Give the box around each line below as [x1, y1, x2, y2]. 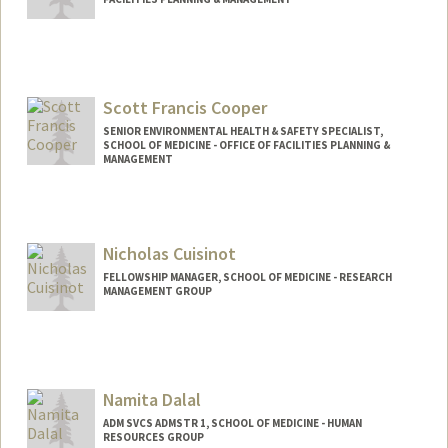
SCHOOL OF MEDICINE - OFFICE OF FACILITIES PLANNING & [102, 138, 390, 153]
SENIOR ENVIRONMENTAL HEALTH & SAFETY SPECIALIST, [102, 124, 383, 139]
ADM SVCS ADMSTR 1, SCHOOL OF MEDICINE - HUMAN [102, 415, 362, 430]
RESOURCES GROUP [102, 429, 204, 444]
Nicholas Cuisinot [102, 242, 236, 266]
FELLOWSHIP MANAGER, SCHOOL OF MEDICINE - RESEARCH [102, 270, 392, 284]
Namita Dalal [102, 387, 201, 411]
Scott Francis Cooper [102, 96, 267, 120]
